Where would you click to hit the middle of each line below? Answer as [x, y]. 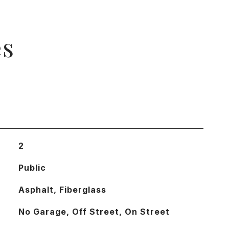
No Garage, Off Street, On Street [94, 212]
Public [32, 168]
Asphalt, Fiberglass [62, 190]
